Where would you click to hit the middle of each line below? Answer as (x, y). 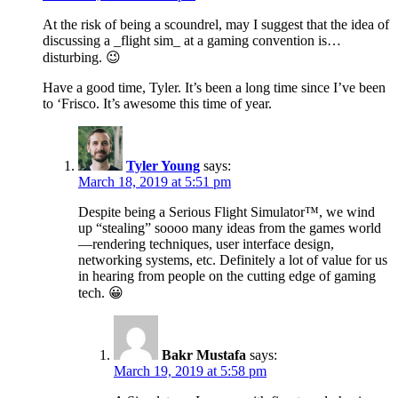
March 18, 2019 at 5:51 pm (155, 182)
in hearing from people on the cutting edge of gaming (227, 276)
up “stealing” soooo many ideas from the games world (230, 228)
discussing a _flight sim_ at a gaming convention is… (192, 41)
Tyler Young (163, 166)
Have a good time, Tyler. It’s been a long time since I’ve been (214, 88)
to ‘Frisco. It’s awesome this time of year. (157, 104)
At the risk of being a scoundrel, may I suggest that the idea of (216, 25)
